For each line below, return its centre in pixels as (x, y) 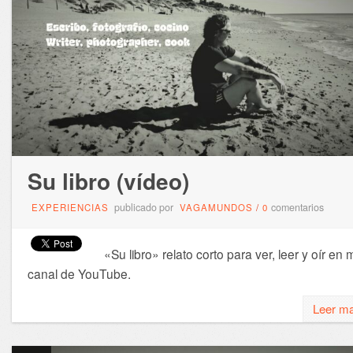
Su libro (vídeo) (108, 181)
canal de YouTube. (79, 274)
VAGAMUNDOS (216, 208)
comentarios (297, 208)
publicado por (143, 208)
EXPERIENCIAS (70, 208)
